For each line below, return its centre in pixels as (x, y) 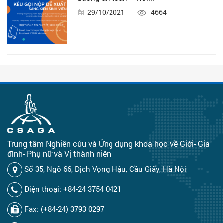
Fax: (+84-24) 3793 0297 (63, 208)
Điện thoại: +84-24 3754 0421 (72, 188)
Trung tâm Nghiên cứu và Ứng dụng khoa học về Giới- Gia (109, 143)
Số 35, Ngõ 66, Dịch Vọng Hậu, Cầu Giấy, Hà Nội (104, 168)
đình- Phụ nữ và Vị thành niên (59, 153)
